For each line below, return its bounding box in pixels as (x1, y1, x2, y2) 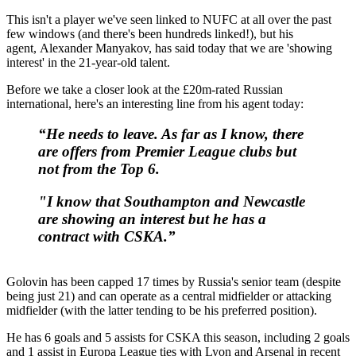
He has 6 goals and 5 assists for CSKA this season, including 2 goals (6, 330, 350, 344)
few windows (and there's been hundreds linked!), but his (6, 26, 293, 41)
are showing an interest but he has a (38, 211, 266, 228)
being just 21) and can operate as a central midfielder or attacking (6, 288, 331, 303)
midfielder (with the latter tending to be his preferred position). (6, 303, 317, 317)
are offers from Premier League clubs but (38, 143, 296, 161)
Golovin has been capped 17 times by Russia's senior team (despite (6, 274, 341, 288)
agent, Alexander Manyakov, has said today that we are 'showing (6, 41, 332, 55)
